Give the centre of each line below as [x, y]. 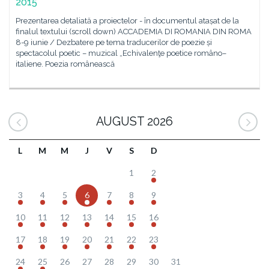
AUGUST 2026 [134, 122]
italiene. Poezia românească [65, 64]
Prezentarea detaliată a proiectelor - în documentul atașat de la [127, 21]
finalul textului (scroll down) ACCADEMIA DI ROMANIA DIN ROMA [134, 32]
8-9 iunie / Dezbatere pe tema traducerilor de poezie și [114, 42]
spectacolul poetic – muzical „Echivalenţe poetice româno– [121, 53]
